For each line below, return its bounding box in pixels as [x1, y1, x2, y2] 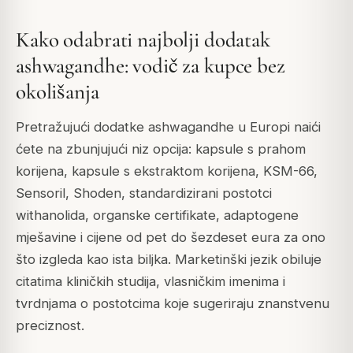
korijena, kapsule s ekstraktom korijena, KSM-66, [16, 162, 318, 179]
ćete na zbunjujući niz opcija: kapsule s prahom [16, 140, 306, 157]
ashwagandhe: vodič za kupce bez [16, 53, 285, 80]
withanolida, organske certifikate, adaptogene [16, 206, 299, 223]
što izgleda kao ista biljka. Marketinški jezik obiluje [16, 251, 321, 267]
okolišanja [16, 79, 99, 106]
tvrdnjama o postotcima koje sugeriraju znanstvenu [16, 295, 329, 311]
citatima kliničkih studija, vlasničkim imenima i [16, 273, 285, 289]
